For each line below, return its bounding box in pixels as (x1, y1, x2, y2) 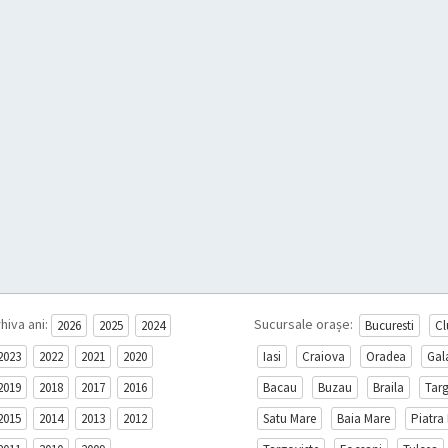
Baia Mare (337, 410, 390, 428)
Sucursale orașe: (254, 315, 356, 333)
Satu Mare (263, 410, 316, 428)
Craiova (302, 348, 345, 366)
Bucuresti (365, 317, 414, 335)
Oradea (366, 348, 406, 366)
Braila (373, 379, 404, 397)
